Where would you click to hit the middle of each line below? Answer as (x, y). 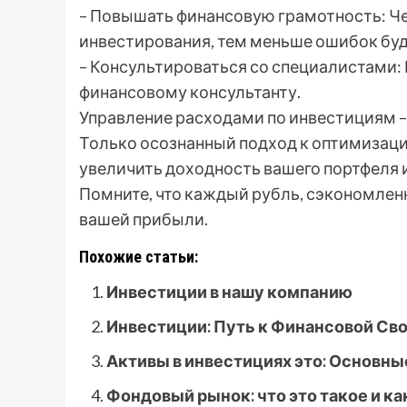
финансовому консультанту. (190, 92)
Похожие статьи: (139, 257)
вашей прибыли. (144, 219)
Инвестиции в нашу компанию (229, 292)
